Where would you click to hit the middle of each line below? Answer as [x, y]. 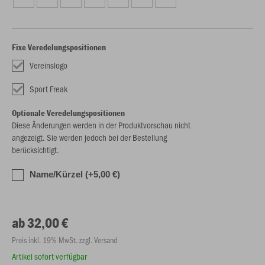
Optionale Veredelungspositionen [68, 113]
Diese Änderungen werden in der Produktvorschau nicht [101, 125]
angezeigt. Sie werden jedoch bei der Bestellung [89, 137]
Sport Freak [49, 89]
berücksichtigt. [35, 150]
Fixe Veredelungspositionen [59, 47]
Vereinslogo [49, 65]
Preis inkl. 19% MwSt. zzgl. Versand [65, 240]
